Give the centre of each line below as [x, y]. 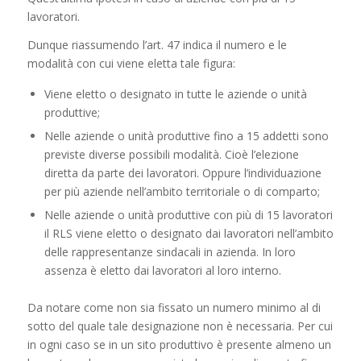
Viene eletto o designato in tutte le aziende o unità [175, 93]
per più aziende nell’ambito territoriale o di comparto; [182, 191]
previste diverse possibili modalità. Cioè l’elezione [171, 154]
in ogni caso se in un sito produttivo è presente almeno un [179, 344]
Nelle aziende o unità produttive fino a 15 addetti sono [186, 135]
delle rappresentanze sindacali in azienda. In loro [170, 251]
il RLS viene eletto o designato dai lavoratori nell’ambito [189, 233]
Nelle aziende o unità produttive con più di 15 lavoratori [188, 214]
